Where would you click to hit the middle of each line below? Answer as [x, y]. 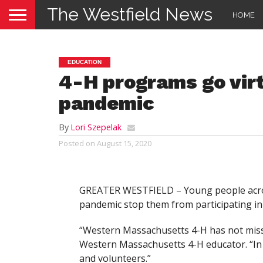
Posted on [77, 143]
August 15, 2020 [124, 143]
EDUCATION [85, 62]
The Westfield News [130, 14]
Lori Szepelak [96, 127]
